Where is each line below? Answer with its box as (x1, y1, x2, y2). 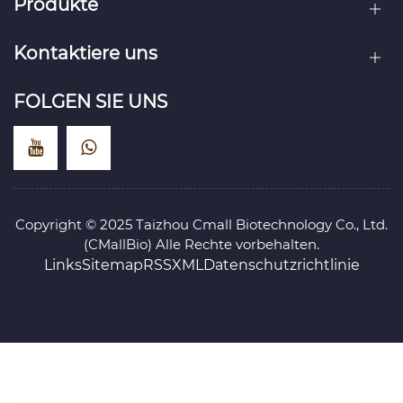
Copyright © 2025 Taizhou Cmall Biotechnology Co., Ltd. (15, 215, 388, 233)
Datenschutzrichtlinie (202, 255, 360, 273)
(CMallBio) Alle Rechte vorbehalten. (84, 235, 319, 253)
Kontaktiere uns (13, 41, 157, 64)
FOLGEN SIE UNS (13, 90, 167, 112)
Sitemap (81, 255, 143, 273)
